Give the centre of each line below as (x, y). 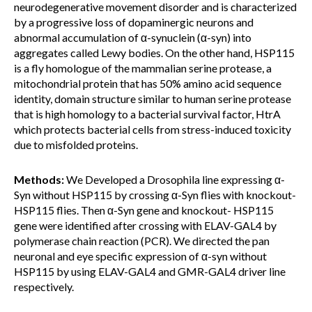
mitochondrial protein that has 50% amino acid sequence (148, 83)
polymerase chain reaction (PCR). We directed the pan (142, 241)
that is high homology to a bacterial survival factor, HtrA (147, 114)
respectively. (44, 287)
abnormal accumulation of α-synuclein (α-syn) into (133, 37)
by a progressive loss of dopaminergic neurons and (134, 22)
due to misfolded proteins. (76, 145)
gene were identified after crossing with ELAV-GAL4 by (145, 225)
